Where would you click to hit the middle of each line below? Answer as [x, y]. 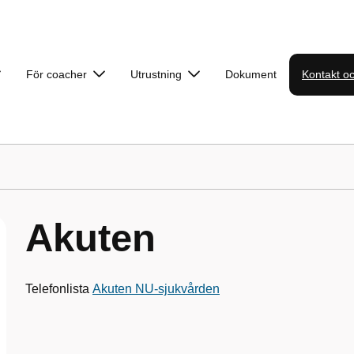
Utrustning [156, 74]
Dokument [251, 74]
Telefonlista [59, 289]
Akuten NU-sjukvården [156, 289]
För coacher [56, 74]
